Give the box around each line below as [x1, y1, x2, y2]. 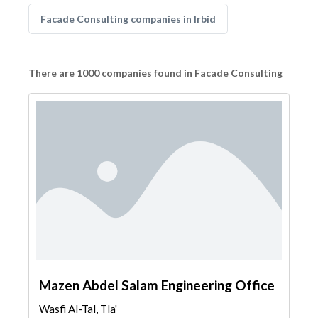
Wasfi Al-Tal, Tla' [39, 302, 117, 315]
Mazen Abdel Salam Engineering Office [39, 277, 275, 293]
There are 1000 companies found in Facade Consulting [28, 67, 283, 79]
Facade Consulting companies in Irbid [40, 13, 216, 25]
